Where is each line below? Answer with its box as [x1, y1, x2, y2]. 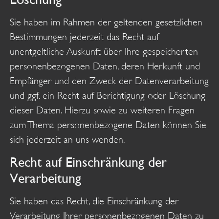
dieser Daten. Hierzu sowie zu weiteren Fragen [10, 104, 195, 116]
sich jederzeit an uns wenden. [10, 133, 125, 145]
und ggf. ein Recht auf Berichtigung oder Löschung [10, 89, 205, 101]
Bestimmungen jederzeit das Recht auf [10, 31, 159, 43]
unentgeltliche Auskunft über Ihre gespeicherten [10, 45, 198, 57]
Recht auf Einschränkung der [10, 153, 167, 170]
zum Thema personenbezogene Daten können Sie [10, 119, 206, 131]
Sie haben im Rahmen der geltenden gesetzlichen [10, 16, 202, 28]
